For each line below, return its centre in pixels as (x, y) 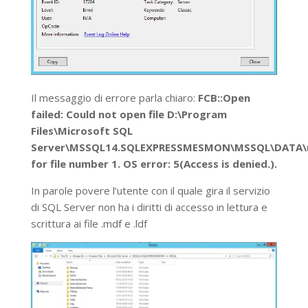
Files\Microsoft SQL (81, 130)
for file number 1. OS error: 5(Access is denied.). (154, 163)
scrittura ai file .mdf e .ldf (89, 223)
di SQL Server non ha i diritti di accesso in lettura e (149, 207)
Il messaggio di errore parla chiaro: (114, 97)
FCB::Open (224, 97)
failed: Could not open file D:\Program (129, 114)
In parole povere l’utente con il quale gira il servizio (150, 190)
